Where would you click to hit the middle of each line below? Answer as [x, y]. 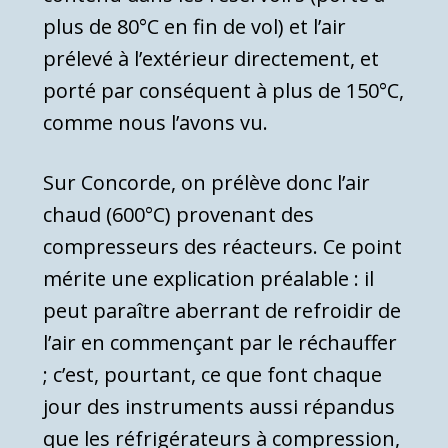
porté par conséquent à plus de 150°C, [223, 91]
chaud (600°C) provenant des [178, 215]
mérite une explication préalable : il [208, 279]
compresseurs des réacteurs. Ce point [222, 247]
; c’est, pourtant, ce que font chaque [212, 375]
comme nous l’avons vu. [155, 123]
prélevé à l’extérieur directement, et [211, 59]
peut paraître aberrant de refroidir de [222, 311]
